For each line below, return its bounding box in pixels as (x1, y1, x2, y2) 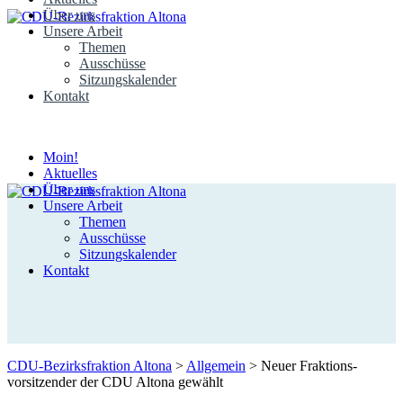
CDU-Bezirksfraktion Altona (7, 358, 172, 373)
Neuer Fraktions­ (261, 358, 357, 373)
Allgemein (186, 358, 246, 373)
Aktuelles (43, 166, 97, 181)
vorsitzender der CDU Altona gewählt (7, 374, 223, 390)
